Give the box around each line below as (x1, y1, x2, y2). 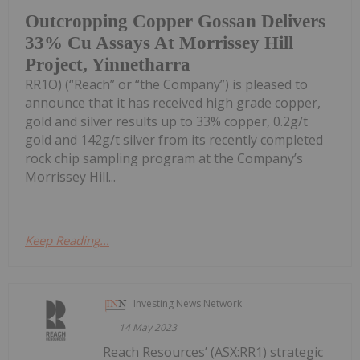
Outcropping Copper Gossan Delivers (25, 10, 325, 31)
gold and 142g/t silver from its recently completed (25, 130, 323, 149)
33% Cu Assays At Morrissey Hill (25, 32, 293, 53)
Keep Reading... (25, 231, 109, 248)
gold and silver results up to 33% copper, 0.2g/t (25, 112, 308, 130)
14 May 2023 (119, 320, 178, 334)
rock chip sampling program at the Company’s (25, 149, 303, 167)
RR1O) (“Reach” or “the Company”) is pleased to (25, 75, 308, 93)
